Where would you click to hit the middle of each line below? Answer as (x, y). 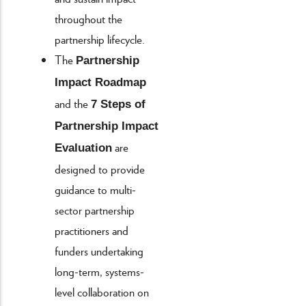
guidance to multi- (95, 189)
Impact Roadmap (100, 82)
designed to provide (100, 168)
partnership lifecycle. (100, 39)
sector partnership (95, 209)
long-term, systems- (99, 271)
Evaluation (83, 148)
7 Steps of (118, 104)
